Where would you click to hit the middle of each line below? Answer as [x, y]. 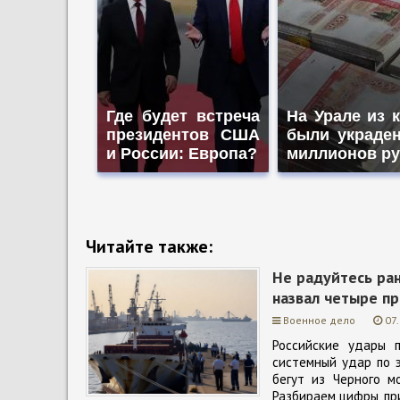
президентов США [183, 134]
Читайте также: [149, 246]
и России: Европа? [182, 153]
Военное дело [319, 320]
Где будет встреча [183, 116]
